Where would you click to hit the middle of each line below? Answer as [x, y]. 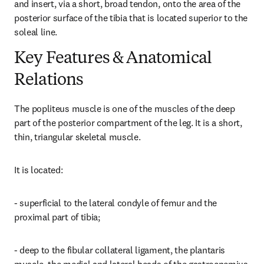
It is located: [39, 170]
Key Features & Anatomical [113, 59]
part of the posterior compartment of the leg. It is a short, [128, 123]
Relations [49, 81]
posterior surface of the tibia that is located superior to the [131, 18]
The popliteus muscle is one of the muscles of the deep [125, 108]
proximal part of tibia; [57, 217]
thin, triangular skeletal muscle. [77, 137]
